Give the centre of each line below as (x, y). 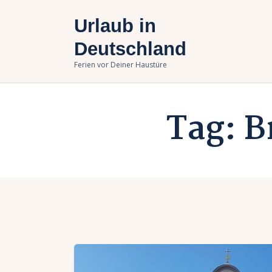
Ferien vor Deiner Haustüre (121, 64)
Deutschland (130, 48)
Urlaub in (115, 25)
